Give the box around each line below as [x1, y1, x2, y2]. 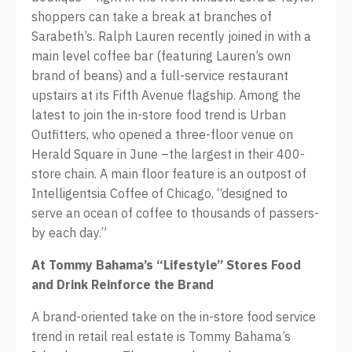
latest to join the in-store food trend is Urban [31, 107, 286, 123]
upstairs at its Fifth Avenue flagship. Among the [31, 87, 301, 103]
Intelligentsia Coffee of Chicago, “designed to [31, 185, 288, 201]
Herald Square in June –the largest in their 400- [31, 146, 305, 162]
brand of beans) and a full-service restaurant [31, 68, 288, 83]
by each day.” [31, 225, 107, 240]
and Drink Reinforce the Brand [31, 277, 214, 292]
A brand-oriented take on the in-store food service [31, 309, 316, 324]
